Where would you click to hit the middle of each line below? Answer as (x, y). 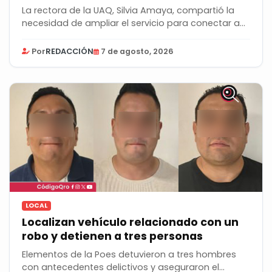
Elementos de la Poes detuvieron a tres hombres (129, 255)
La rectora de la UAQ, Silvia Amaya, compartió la (128, 11)
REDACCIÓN (70, 52)
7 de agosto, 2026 (137, 52)
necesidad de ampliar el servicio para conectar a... (134, 23)
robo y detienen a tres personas (112, 236)
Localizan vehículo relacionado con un (130, 223)
